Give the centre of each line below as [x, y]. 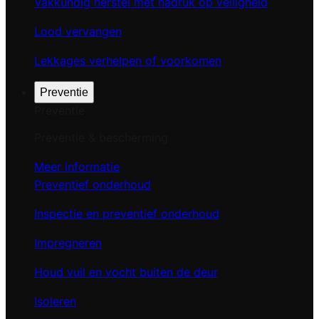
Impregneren [68, 243]
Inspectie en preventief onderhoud [127, 214]
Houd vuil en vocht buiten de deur [126, 272]
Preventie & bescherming [101, 137]
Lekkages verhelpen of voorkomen [128, 61]
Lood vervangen [78, 31]
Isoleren [55, 301]
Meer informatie [77, 167]
